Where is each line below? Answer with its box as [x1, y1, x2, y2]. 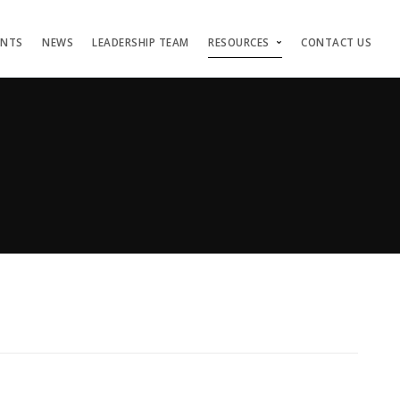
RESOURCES [208, 36, 270, 49]
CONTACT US [301, 36, 371, 49]
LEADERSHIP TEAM [92, 36, 189, 49]
